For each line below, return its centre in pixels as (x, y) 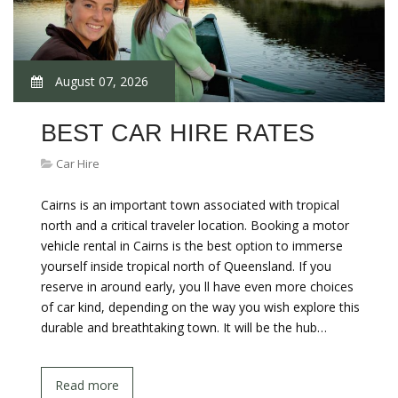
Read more (87, 385)
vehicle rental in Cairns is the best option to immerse (192, 246)
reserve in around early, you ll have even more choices (197, 287)
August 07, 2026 (100, 81)
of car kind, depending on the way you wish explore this (200, 307)
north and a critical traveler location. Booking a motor (195, 225)
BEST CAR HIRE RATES (178, 133)
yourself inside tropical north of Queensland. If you (186, 266)
